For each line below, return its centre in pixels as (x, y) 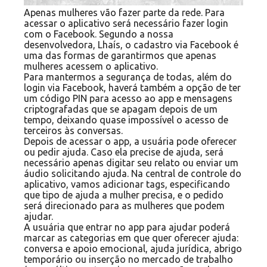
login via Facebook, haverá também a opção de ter (132, 88)
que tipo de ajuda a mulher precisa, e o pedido (124, 195)
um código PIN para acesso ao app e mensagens (128, 99)
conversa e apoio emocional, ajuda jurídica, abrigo (133, 249)
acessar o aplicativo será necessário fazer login (126, 24)
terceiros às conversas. (73, 131)
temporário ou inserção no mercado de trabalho (128, 260)
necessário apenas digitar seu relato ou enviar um (131, 163)
